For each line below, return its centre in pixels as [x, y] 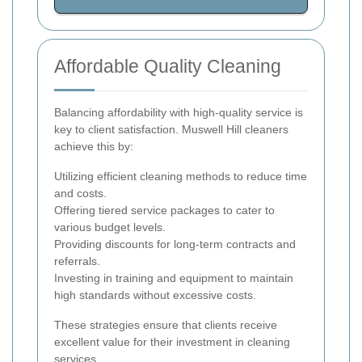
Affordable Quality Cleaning [168, 67]
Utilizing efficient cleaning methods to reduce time [181, 177]
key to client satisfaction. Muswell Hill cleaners [171, 130]
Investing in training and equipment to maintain [174, 278]
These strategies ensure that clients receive [166, 325]
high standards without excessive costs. [155, 295]
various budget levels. [110, 227]
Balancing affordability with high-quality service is [179, 113]
